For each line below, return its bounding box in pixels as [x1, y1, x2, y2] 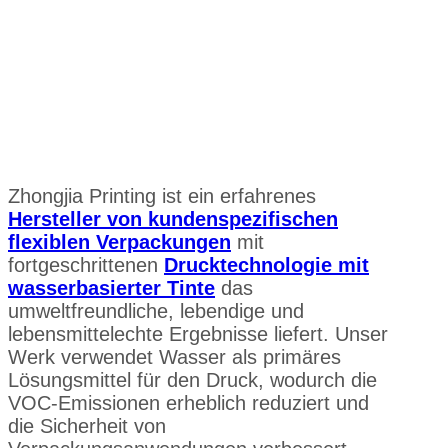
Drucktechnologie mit [164, 253, 369, 276]
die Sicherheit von [8, 414, 166, 437]
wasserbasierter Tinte [8, 276, 215, 299]
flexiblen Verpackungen [8, 230, 231, 253]
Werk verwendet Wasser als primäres [8, 345, 341, 368]
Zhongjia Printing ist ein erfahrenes [8, 184, 316, 207]
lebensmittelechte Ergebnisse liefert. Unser [8, 322, 388, 345]
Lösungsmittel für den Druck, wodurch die [8, 368, 377, 391]
